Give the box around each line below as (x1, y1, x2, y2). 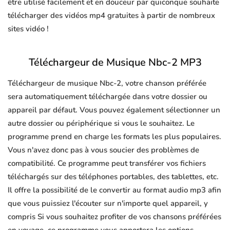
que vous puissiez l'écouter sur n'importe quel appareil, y (8, 198, 208, 209)
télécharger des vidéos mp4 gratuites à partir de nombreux (8, 10, 215, 21)
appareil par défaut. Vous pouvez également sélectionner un (8, 105, 220, 116)
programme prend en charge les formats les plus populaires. (8, 131, 221, 142)
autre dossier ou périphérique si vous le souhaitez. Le (8, 118, 195, 129)
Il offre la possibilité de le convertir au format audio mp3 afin (8, 185, 221, 196)
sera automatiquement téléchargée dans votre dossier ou (8, 91, 207, 102)
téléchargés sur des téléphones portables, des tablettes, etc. (8, 171, 219, 182)
